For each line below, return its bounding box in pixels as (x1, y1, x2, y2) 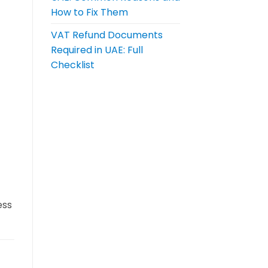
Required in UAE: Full (50, 43, 143, 57)
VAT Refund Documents (50, 28, 163, 42)
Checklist (50, 58, 95, 72)
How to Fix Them (50, 5, 128, 20)
